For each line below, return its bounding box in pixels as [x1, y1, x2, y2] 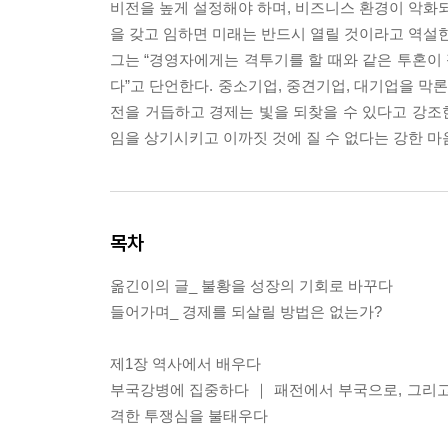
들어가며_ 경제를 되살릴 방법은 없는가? [110, 302, 382, 320]
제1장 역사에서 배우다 [110, 354, 261, 372]
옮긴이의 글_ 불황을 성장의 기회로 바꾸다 [110, 276, 393, 294]
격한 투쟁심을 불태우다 [110, 406, 268, 424]
